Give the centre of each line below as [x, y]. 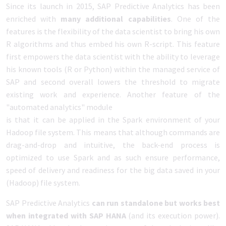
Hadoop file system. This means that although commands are [113, 132]
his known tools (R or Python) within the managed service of [113, 69]
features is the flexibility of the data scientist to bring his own [113, 31]
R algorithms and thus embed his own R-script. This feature [113, 44]
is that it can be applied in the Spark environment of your [113, 120]
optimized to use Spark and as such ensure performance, [113, 157]
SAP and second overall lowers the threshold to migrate [113, 82]
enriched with [34, 19]
